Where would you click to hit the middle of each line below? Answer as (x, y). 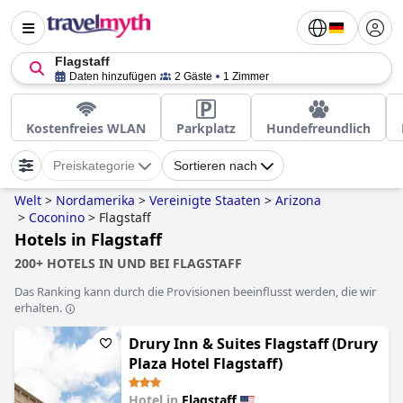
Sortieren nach (215, 166)
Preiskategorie (94, 166)
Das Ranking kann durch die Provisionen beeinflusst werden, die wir (195, 291)
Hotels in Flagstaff (88, 239)
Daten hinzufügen (113, 76)
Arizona (298, 200)
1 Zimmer (246, 76)
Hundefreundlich (318, 128)
